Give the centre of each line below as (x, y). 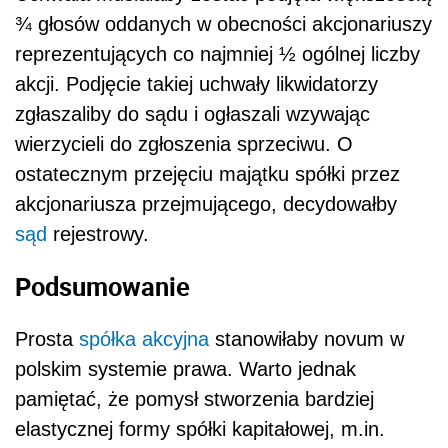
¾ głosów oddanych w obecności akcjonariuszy (223, 24)
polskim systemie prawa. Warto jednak (185, 368)
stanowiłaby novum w (306, 338)
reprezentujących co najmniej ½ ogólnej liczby (217, 54)
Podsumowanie (102, 285)
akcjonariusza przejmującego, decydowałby (206, 204)
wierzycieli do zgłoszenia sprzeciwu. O (184, 144)
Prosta (47, 338)
